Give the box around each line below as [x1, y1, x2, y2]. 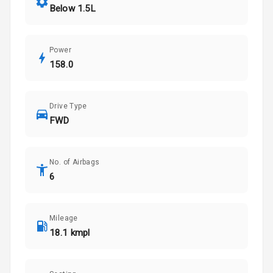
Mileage [49, 214, 78, 223]
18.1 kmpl [49, 227, 90, 239]
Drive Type [49, 102, 87, 111]
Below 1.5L [49, 3, 96, 15]
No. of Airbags [49, 158, 100, 167]
